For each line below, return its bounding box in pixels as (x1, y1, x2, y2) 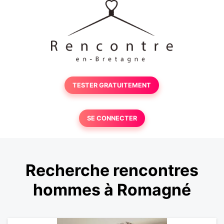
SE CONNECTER (86, 114, 137, 122)
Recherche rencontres (25, 160, 198, 180)
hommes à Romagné (33, 180, 191, 200)
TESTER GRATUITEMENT (72, 81, 151, 89)
